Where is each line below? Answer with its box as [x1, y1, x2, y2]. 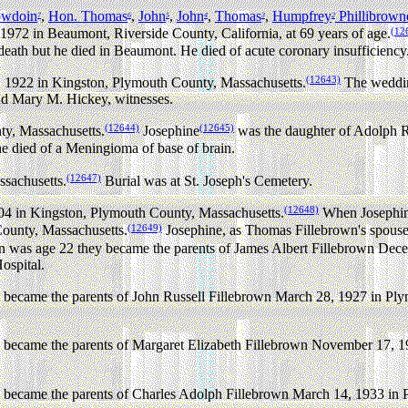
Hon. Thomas [48, 8, 127, 25]
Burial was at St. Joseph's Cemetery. [101, 172, 312, 189]
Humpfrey [272, 8, 331, 25]
